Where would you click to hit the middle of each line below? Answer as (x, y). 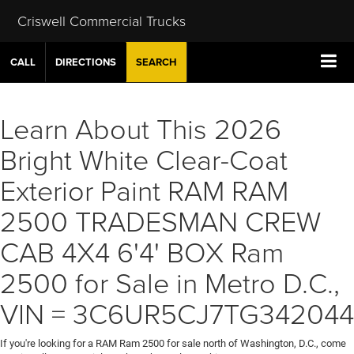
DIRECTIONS (86, 62)
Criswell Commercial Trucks (101, 20)
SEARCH (156, 62)
